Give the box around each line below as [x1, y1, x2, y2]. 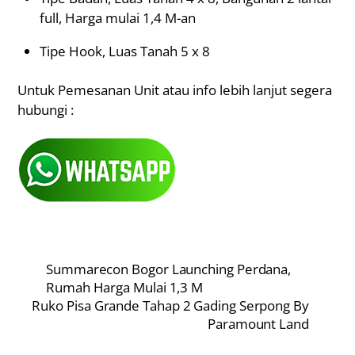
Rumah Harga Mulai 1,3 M [46, 277, 204, 296]
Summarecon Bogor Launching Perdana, [46, 259, 292, 278]
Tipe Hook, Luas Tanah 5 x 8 [39, 41, 210, 60]
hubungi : [17, 100, 74, 119]
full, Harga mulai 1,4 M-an [39, 8, 196, 27]
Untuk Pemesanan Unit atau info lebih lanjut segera [17, 80, 333, 99]
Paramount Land [208, 314, 309, 333]
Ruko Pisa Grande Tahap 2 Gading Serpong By [32, 296, 309, 315]
